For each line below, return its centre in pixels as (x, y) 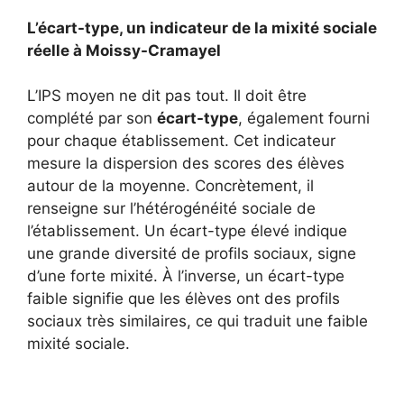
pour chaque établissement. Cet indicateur (181, 141)
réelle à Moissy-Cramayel (124, 50)
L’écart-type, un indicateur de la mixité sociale (202, 28)
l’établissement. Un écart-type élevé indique (187, 231)
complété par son (92, 118)
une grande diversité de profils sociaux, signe (192, 253)
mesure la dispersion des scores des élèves (186, 163)
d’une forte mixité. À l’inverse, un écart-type (186, 276)
